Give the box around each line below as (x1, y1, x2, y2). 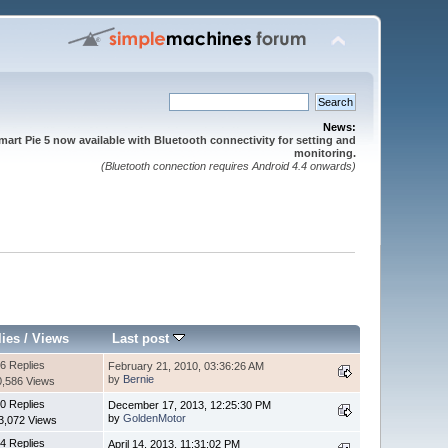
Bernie (123, 372, 155, 385)
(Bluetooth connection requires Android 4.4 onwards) (100, 160, 356, 172)
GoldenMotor (123, 411, 187, 424)
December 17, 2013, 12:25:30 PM (108, 398, 272, 411)
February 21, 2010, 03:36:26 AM (108, 359, 265, 372)
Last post (112, 330, 174, 346)
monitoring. (293, 147, 356, 159)
